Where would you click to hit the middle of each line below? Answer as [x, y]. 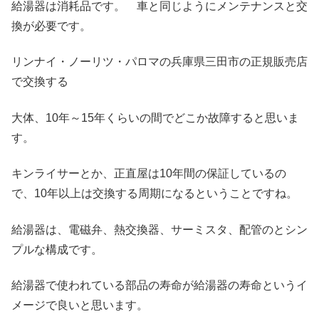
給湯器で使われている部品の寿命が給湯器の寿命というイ [159, 285]
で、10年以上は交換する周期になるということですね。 [155, 194]
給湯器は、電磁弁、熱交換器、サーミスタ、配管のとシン [159, 229]
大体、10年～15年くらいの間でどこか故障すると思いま [155, 117]
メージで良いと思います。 [80, 305]
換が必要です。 [51, 26]
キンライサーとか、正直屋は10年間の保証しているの [149, 174]
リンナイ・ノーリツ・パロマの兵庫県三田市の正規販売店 [159, 62]
